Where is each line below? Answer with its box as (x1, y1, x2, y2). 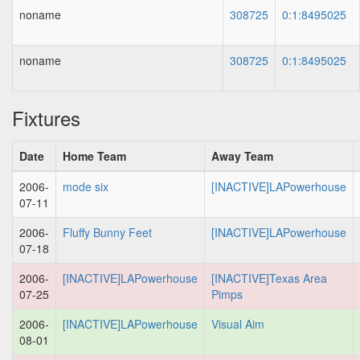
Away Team (211, 148, 273, 164)
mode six (63, 178, 108, 194)
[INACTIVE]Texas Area (211, 270, 327, 286)
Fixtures (12, 104, 80, 132)
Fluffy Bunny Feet (63, 224, 152, 240)
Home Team (63, 148, 126, 164)
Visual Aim (211, 316, 264, 332)
